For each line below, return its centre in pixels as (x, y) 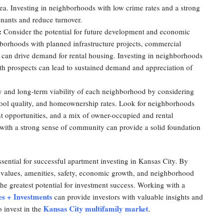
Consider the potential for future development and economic (96, 31)
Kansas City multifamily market (96, 209)
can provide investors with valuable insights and (128, 197)
